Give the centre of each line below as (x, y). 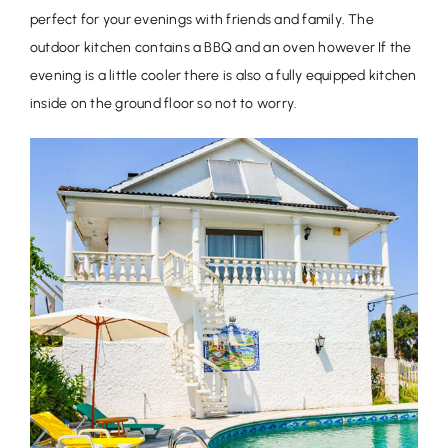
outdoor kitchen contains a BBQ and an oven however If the (220, 47)
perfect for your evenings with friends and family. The (201, 19)
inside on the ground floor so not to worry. (163, 103)
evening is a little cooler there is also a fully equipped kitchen (223, 75)
